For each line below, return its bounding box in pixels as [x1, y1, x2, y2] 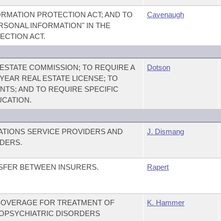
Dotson [147, 63, 170, 72]
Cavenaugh [147, 10, 184, 19]
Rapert [147, 163, 169, 171]
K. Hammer [147, 198, 184, 207]
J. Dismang [147, 127, 184, 136]
